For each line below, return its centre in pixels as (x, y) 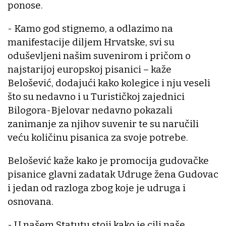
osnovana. (31, 201)
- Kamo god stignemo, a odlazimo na (90, 28)
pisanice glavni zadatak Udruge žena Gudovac (113, 174)
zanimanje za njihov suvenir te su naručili (103, 124)
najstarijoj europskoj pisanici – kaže (90, 69)
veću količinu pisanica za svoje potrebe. (98, 137)
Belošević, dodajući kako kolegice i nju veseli (109, 83)
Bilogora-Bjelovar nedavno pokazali (90, 110)
